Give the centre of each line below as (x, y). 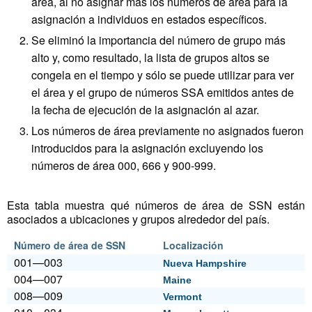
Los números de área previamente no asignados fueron (167, 131)
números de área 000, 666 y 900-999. (124, 166)
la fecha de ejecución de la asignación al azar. (145, 110)
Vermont (182, 297)
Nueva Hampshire (205, 264)
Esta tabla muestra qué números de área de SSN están (156, 205)
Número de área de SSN (70, 245)
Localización (193, 245)
